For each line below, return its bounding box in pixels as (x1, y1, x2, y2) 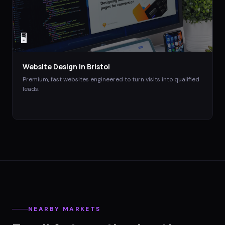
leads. (23, 84, 39, 93)
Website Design (23, 61, 77, 71)
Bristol (87, 61, 110, 71)
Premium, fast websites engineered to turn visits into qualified (23, 75, 199, 83)
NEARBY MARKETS (28, 205, 101, 213)
